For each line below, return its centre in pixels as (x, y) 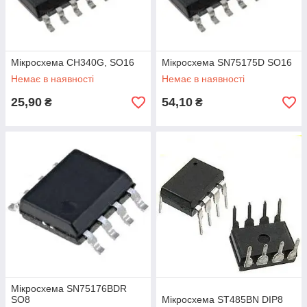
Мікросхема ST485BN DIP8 (222, 299)
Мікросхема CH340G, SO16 (73, 62)
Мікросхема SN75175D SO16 (227, 62)
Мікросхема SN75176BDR (69, 288)
